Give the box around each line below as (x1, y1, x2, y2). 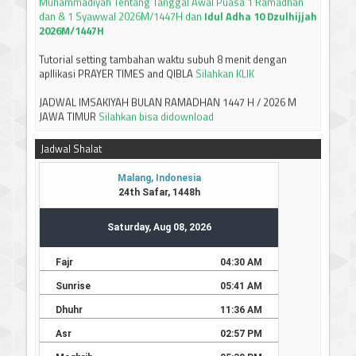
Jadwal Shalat (41, 141, 102, 157)
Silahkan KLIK (195, 47, 254, 64)
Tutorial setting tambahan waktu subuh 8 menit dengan (39, 33, 287, 49)
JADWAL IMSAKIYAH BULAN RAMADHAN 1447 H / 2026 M (39, 75, 296, 92)
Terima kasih (180, 118, 237, 135)
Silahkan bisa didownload (96, 90, 214, 106)
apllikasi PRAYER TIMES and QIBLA (39, 47, 195, 64)
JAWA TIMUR (39, 90, 96, 106)
